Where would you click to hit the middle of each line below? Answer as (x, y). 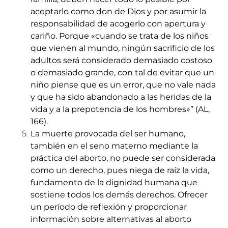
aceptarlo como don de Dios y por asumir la (118, 12)
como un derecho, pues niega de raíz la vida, (120, 170)
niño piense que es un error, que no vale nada (123, 85)
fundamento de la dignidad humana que (114, 183)
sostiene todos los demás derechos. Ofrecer (119, 195)
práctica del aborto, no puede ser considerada (123, 158)
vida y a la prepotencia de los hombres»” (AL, (120, 109)
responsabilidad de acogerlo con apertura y (118, 24)
